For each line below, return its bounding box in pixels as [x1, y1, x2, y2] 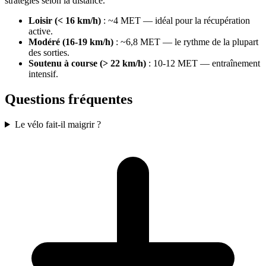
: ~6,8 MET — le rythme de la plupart [113, 37, 258, 47]
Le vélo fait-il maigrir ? [14, 119, 101, 129]
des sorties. [28, 47, 69, 58]
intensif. [28, 69, 58, 80]
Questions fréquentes [5, 91, 132, 107]
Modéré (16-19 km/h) [28, 37, 113, 47]
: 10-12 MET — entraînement [146, 58, 260, 69]
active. [28, 26, 53, 37]
